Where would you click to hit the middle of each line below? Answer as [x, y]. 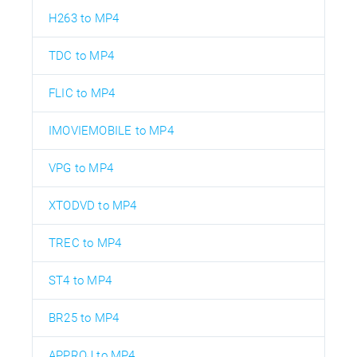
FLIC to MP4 [82, 93]
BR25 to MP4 [84, 318]
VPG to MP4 [81, 168]
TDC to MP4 [81, 55]
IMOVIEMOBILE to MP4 [111, 130]
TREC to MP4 [85, 243]
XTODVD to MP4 [93, 205]
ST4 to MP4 [80, 280]
